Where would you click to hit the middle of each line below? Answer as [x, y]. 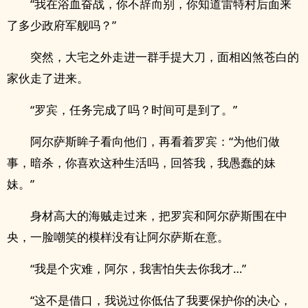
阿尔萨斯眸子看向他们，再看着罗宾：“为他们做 [155, 141]
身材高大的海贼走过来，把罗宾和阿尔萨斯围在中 [159, 216]
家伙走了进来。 [48, 78]
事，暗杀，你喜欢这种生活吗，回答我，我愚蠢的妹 [141, 163]
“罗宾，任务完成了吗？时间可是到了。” [134, 110]
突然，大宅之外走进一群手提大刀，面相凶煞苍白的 [165, 57]
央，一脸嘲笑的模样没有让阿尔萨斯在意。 [118, 237]
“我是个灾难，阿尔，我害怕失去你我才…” [138, 268]
